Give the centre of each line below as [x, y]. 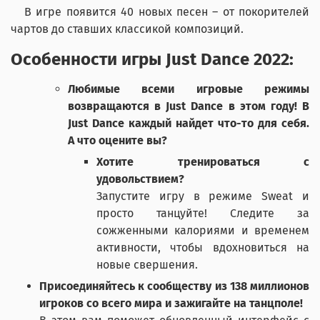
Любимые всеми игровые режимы [189, 89]
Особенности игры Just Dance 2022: [152, 60]
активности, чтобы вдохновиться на [203, 248]
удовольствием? [140, 179]
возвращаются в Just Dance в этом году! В [189, 106]
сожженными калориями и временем [203, 231]
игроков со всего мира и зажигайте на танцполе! [171, 304]
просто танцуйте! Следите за [203, 214]
